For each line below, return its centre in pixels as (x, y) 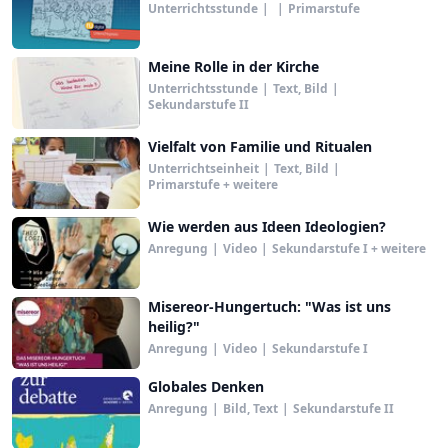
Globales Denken (206, 386)
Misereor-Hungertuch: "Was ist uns (269, 306)
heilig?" (174, 326)
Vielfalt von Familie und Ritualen (260, 146)
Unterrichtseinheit (203, 168)
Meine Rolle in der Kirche (233, 66)
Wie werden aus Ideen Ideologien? (267, 226)
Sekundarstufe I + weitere (349, 248)
